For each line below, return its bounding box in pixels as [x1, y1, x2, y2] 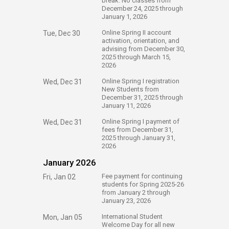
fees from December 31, [102, 126, 173, 133]
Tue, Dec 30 [43, 29, 80, 37]
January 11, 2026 [102, 102, 152, 109]
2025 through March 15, [102, 53, 171, 61]
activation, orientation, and [102, 37, 179, 44]
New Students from [102, 85, 159, 93]
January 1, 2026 [102, 13, 149, 20]
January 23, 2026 [102, 197, 152, 204]
